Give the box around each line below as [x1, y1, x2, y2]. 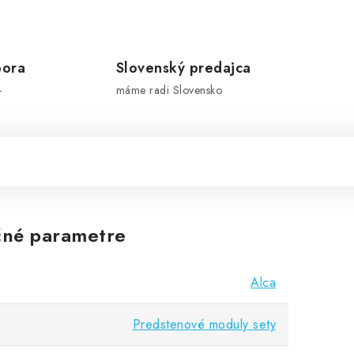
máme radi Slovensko [115, 82, 222, 98]
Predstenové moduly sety [132, 315, 276, 333]
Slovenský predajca [115, 58, 251, 78]
